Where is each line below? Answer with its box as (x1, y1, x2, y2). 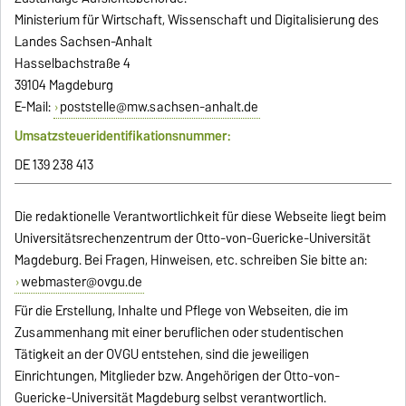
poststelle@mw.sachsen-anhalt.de (59, 96, 258, 119)
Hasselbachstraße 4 (14, 53, 131, 75)
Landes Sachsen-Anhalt (14, 31, 153, 53)
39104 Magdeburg (14, 74, 114, 97)
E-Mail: (14, 96, 54, 119)
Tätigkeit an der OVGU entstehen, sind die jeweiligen (14, 343, 310, 366)
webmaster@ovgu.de (20, 271, 142, 294)
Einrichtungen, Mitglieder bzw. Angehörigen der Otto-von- (14, 365, 341, 388)
